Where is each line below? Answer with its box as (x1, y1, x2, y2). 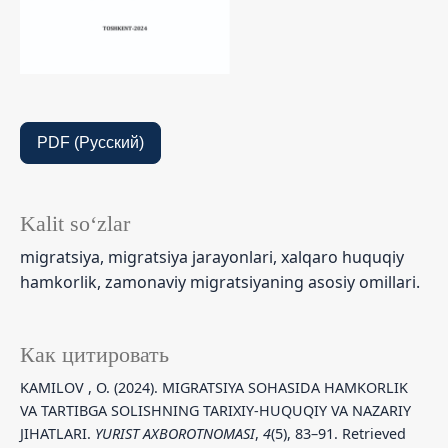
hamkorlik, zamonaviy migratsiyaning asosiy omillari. (20, 270, 420, 293)
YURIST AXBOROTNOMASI (95, 423, 255, 443)
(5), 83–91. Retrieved (271, 423, 406, 443)
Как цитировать (20, 342, 169, 367)
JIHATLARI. (20, 423, 95, 443)
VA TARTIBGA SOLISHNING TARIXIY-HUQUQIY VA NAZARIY (20, 400, 411, 420)
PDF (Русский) (37, 133, 144, 151)
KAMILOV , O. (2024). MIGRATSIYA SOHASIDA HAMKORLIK (20, 377, 408, 397)
